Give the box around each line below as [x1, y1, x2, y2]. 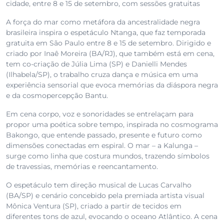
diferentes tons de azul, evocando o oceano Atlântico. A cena [6, 212, 217, 221]
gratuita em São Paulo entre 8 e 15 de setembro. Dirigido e [6, 38, 211, 48]
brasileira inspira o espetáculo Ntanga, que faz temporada [6, 28, 205, 37]
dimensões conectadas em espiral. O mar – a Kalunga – [6, 141, 198, 150]
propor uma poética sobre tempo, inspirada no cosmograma [6, 120, 218, 129]
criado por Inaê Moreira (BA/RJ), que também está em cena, [6, 49, 214, 58]
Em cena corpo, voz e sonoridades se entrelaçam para [6, 109, 193, 119]
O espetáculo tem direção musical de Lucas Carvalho [6, 180, 191, 190]
